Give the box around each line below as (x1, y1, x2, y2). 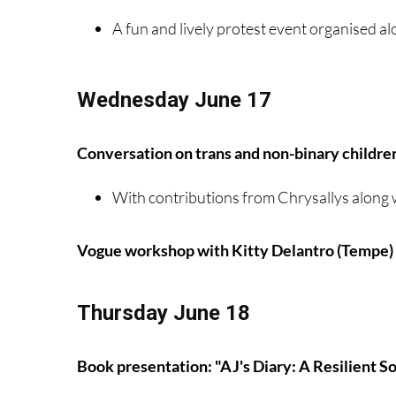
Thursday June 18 (77, 300, 250, 325)
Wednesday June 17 (77, 87, 271, 112)
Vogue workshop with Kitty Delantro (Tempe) (77, 240, 393, 260)
